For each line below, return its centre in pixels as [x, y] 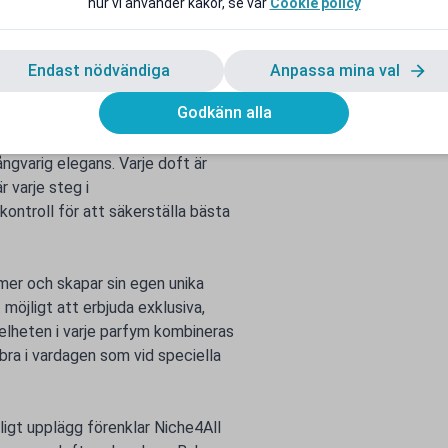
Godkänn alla [224, 112]
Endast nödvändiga [99, 70]
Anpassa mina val [337, 70]
